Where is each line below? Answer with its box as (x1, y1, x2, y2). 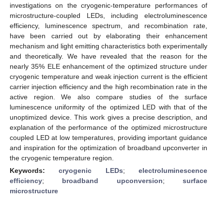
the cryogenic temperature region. (10, 154, 114, 162)
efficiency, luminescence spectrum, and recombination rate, (10, 21, 207, 30)
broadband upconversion (62, 176, 163, 185)
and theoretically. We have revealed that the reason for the (10, 52, 207, 60)
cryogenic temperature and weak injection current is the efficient (10, 72, 207, 80)
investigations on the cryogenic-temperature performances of (10, 1, 207, 9)
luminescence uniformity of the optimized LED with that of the (10, 103, 207, 111)
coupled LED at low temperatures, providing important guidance (10, 133, 207, 141)
